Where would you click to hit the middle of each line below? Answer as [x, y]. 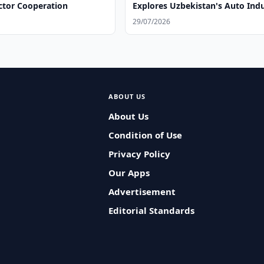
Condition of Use [145, 135]
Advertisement [142, 192]
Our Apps [129, 173]
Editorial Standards [151, 210]
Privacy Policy [139, 154]
